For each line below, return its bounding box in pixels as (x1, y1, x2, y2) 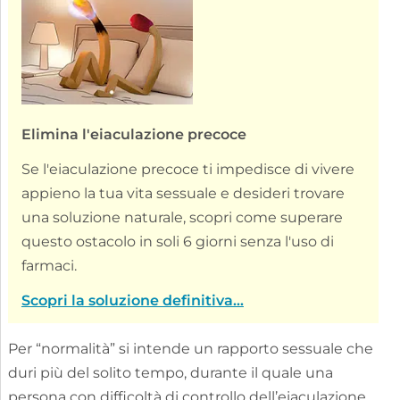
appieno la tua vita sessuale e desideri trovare (21, 184, 345, 202)
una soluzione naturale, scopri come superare (21, 208, 343, 226)
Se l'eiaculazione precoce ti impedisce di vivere (21, 160, 354, 178)
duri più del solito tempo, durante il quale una (7, 363, 333, 381)
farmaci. (21, 256, 77, 274)
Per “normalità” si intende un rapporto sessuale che (7, 339, 373, 357)
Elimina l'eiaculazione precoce (21, 125, 246, 143)
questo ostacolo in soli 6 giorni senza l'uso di (21, 232, 334, 250)
